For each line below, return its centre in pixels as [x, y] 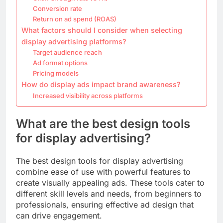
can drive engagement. [59, 215]
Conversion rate [57, 8]
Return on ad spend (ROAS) [74, 19]
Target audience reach [67, 52]
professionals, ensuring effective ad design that [105, 204]
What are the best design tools [103, 123]
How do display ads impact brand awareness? [101, 84]
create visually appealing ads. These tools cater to [110, 182]
